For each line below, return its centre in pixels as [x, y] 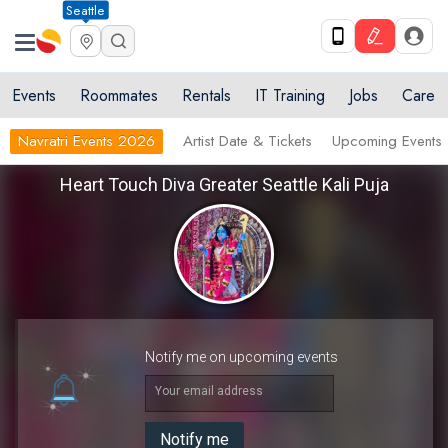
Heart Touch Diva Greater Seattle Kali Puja [224, 184]
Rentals [206, 95]
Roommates [119, 95]
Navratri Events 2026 [86, 141]
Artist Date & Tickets [247, 141]
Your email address [209, 391]
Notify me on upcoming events [241, 357]
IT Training [290, 95]
